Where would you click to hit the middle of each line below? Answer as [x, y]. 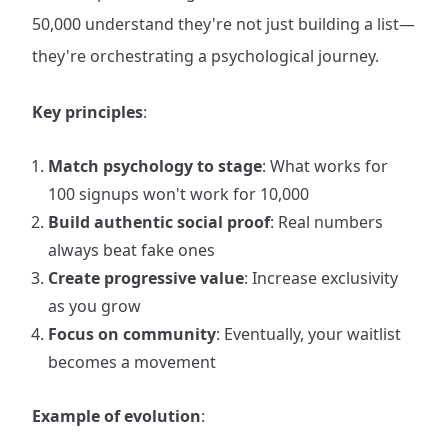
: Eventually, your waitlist [308, 334]
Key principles [87, 112]
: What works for [325, 166]
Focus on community [132, 334]
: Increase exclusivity [321, 278]
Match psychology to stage [155, 166]
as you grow [94, 306]
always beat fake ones [131, 250]
